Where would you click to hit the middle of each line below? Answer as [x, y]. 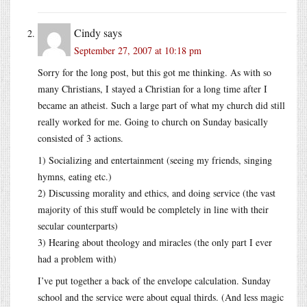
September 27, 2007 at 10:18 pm [138, 50]
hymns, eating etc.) [75, 176]
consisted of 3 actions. [81, 138]
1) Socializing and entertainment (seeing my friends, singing [155, 160]
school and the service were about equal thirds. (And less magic [161, 297]
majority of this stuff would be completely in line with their [153, 209]
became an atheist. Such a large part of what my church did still [161, 105]
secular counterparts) [78, 225]
